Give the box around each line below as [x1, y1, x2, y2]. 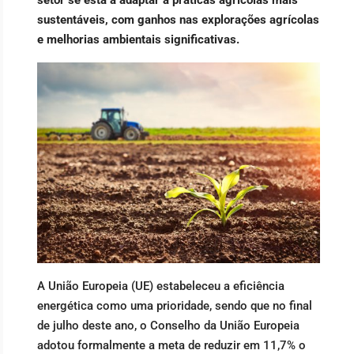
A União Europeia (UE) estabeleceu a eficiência [37, 278, 284, 293]
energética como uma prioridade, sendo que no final [37, 298, 312, 313]
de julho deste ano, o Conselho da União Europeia [37, 318, 299, 333]
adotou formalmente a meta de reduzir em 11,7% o [37, 337, 306, 352]
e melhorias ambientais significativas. [37, 32, 239, 47]
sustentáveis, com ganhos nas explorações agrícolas [37, 12, 319, 27]
